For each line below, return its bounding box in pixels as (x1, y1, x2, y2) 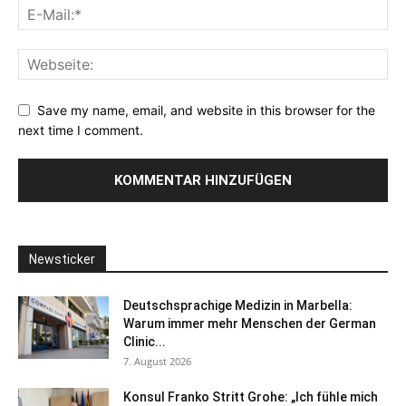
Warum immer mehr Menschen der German (123, 316, 376, 332)
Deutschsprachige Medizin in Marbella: (123, 298, 353, 314)
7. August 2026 (123, 354, 191, 369)
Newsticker (29, 252, 95, 267)
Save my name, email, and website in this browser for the (37, 101, 375, 118)
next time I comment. (18, 122, 143, 139)
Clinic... (123, 334, 166, 350)
